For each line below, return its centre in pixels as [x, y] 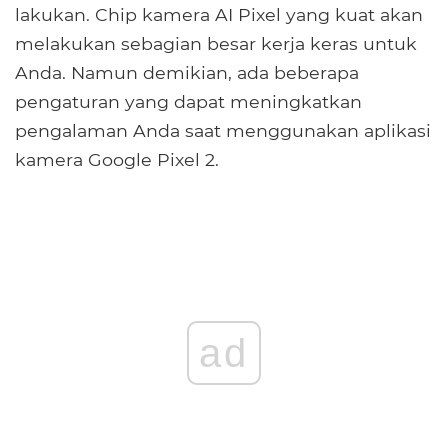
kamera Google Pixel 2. [117, 160]
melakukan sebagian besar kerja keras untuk [216, 44]
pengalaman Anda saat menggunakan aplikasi [223, 131]
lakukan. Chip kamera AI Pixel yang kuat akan [219, 15]
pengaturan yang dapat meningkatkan [188, 102]
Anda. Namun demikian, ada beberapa [187, 73]
